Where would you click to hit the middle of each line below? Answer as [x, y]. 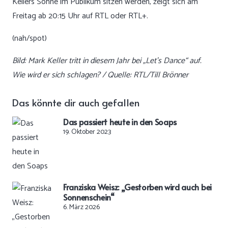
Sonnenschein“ [89, 197]
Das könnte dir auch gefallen [76, 103]
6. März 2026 [81, 207]
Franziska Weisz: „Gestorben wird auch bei [137, 187]
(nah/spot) [30, 39]
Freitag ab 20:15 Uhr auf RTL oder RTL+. [80, 16]
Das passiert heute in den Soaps [120, 121]
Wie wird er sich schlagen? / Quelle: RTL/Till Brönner [100, 75]
